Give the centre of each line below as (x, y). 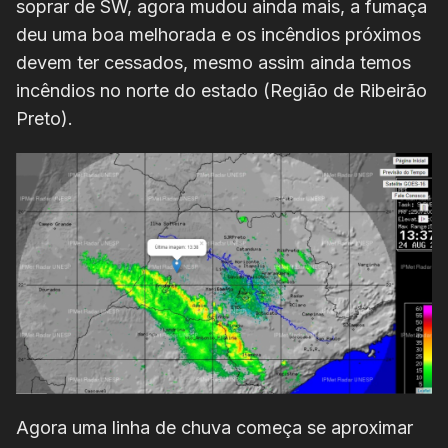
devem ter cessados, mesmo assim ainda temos (213, 63)
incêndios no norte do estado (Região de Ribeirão (221, 91)
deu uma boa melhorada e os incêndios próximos (218, 35)
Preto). (47, 119)
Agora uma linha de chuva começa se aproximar (214, 427)
